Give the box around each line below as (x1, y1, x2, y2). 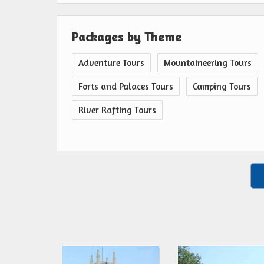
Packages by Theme (72, 29, 181, 45)
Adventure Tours (78, 57, 144, 69)
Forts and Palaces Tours (78, 81, 173, 93)
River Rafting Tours (78, 104, 156, 116)
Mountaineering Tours (164, 57, 252, 69)
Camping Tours (193, 81, 251, 93)
